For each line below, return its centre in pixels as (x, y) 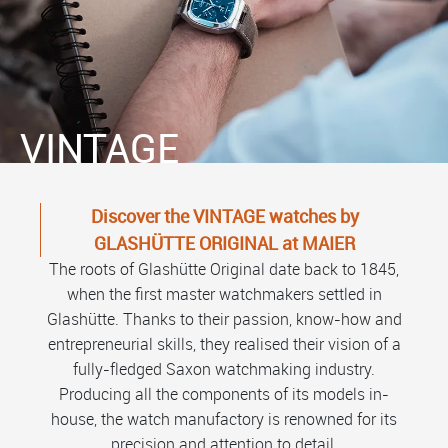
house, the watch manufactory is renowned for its (224, 418)
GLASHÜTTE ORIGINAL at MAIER (224, 242)
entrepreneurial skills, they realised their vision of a (224, 343)
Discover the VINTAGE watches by (224, 215)
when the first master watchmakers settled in (224, 293)
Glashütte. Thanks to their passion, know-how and (224, 318)
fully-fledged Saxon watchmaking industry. (224, 368)
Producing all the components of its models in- (224, 393)
